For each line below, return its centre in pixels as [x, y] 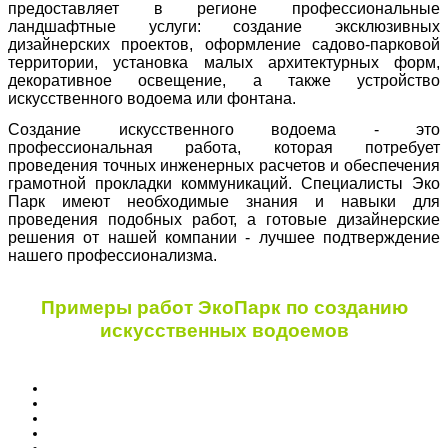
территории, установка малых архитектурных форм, [224, 62]
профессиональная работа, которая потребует [224, 147]
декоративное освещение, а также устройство [224, 80]
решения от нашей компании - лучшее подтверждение [224, 237]
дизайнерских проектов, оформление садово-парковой [224, 44]
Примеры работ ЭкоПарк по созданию [224, 308]
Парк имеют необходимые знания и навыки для [224, 201]
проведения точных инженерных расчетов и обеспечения [224, 165]
